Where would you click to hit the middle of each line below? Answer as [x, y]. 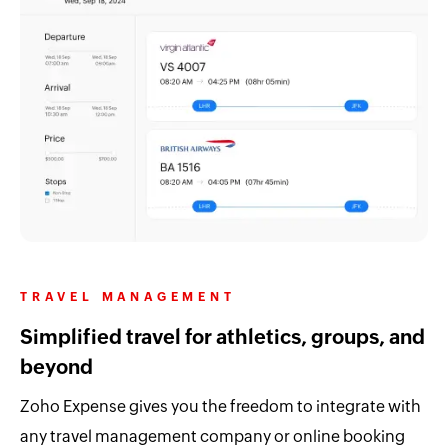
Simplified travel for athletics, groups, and [222, 337]
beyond [56, 367]
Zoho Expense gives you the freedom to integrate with [220, 407]
